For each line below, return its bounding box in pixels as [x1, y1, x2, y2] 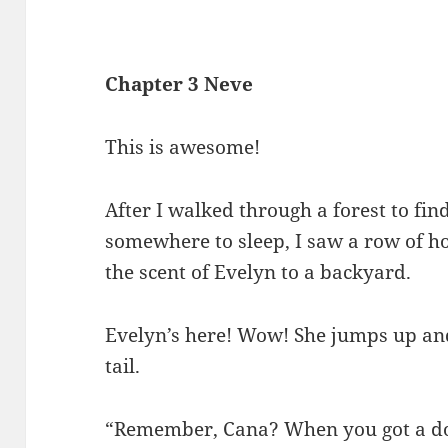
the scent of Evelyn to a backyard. [105, 258, 412, 285]
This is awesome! [105, 133, 261, 160]
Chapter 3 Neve [105, 70, 254, 97]
